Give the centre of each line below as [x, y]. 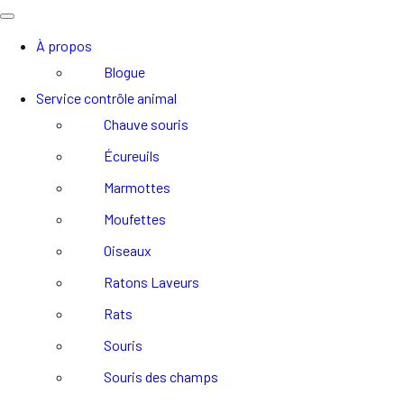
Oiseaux [128, 250]
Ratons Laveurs [151, 282]
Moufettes [135, 219]
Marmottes [137, 187]
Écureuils [132, 156]
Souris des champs [161, 376]
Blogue [124, 72]
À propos [64, 46]
